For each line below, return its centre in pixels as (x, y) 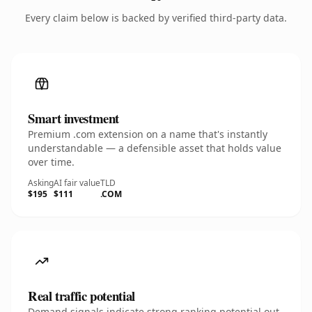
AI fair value (77, 183)
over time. (51, 162)
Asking (41, 183)
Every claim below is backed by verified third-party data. (156, 18)
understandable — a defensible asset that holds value (155, 148)
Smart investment (74, 118)
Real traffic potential (81, 296)
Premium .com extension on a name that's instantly (148, 134)
